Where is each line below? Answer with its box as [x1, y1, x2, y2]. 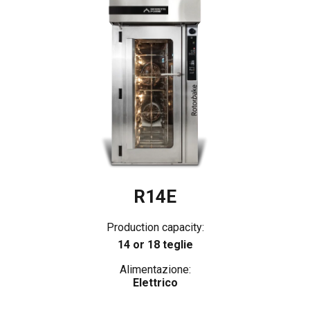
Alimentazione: [119, 262, 191, 276]
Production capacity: [106, 220, 204, 234]
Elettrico [132, 275, 178, 289]
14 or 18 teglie [117, 237, 193, 251]
